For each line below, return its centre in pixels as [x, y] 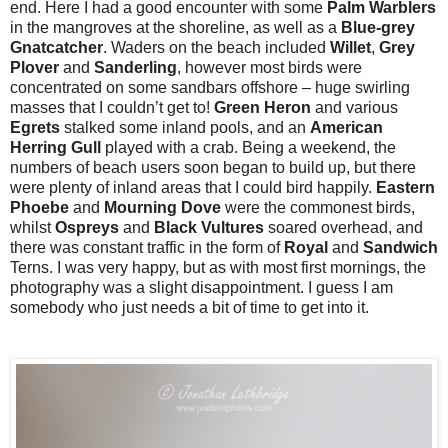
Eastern [405, 187]
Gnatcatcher [56, 47]
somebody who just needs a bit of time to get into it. [189, 307]
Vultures [232, 227]
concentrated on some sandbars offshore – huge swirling [210, 87]
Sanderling [135, 67]
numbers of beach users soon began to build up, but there [213, 167]
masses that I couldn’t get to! [112, 107]
